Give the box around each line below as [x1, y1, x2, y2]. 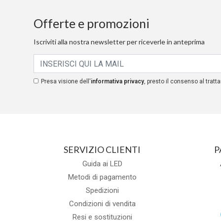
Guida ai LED [82, 159, 122, 169]
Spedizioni [85, 186, 119, 195]
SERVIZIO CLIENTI [64, 144, 141, 155]
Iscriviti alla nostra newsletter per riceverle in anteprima [33, 37, 205, 46]
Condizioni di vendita [69, 199, 136, 209]
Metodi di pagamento [68, 173, 137, 182]
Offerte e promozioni [33, 16, 149, 31]
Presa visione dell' [40, 78, 91, 85]
